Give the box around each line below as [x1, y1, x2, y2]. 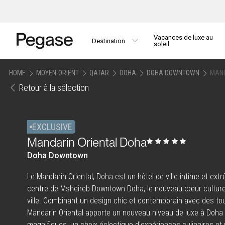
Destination [92, 37, 125, 45]
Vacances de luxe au [153, 34, 213, 41]
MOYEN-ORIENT [36, 69, 79, 77]
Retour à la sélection [19, 82, 89, 93]
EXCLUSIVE [32, 121, 73, 132]
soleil [153, 40, 169, 48]
